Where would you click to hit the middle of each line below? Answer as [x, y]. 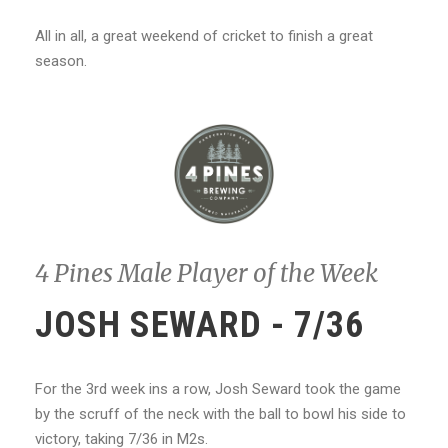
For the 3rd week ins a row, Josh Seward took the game [218, 388]
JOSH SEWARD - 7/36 [199, 324]
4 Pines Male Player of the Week [206, 273]
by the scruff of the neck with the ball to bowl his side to [220, 413]
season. [61, 60]
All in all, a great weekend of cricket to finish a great [204, 35]
